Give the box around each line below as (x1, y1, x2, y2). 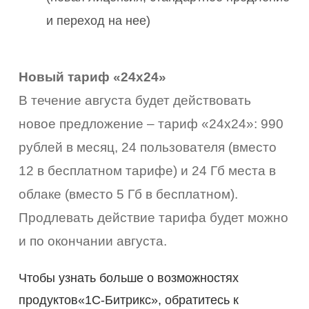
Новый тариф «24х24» (19, 69, 167, 84)
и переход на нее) (46, 13, 151, 28)
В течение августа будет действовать (19, 92, 252, 108)
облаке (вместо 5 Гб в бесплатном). (19, 186, 239, 201)
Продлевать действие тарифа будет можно (19, 210, 289, 225)
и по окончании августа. (19, 233, 168, 248)
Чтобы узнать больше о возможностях (19, 270, 239, 285)
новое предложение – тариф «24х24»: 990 (19, 116, 284, 131)
